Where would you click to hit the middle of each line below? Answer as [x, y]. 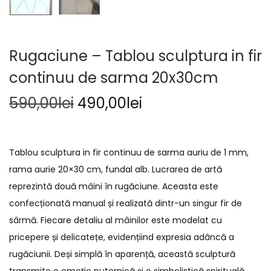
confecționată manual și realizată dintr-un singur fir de [126, 203]
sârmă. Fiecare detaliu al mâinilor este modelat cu [116, 220]
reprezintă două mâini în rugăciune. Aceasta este [114, 186]
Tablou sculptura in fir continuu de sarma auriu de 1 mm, [129, 152]
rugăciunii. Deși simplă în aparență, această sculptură [122, 254]
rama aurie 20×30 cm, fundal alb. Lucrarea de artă [116, 169]
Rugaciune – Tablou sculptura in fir [135, 56]
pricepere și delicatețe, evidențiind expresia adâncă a [122, 237]
